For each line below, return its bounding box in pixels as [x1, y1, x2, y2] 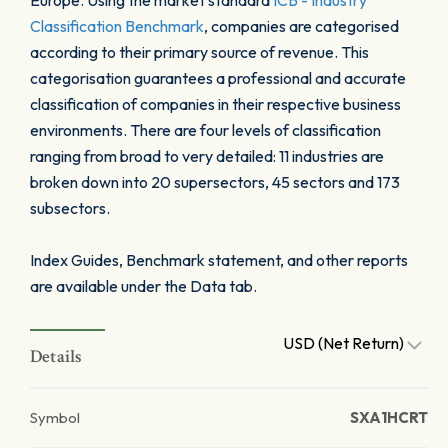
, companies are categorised [204, 16, 399, 36]
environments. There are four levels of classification [30, 120, 381, 140]
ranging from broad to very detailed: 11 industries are [30, 146, 384, 166]
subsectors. [30, 198, 110, 218]
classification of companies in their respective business [30, 94, 401, 114]
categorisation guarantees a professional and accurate [30, 68, 406, 88]
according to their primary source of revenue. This [30, 42, 369, 62]
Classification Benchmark [30, 16, 204, 36]
